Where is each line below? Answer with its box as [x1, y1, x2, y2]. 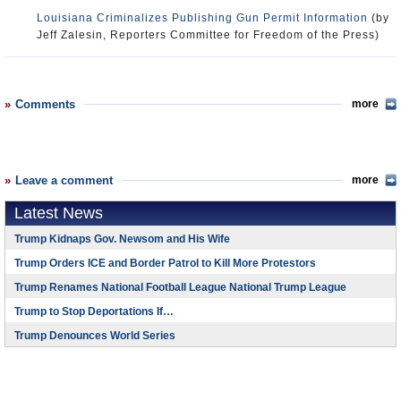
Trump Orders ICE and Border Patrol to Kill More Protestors [14, 257, 316, 269]
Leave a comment [15, 174, 113, 187]
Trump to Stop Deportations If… [14, 305, 174, 318]
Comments [15, 98, 75, 111]
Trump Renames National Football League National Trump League [14, 281, 346, 294]
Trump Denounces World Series [14, 329, 175, 342]
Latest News [14, 204, 103, 222]
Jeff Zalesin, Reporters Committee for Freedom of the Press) [37, 29, 380, 41]
